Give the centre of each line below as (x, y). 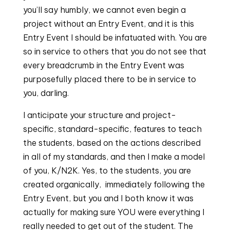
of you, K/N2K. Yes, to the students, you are (107, 170)
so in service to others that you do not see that (114, 51)
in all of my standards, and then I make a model (114, 157)
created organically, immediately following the (114, 184)
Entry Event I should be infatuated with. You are (115, 37)
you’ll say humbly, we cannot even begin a (104, 10)
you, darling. (46, 93)
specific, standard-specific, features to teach (112, 129)
